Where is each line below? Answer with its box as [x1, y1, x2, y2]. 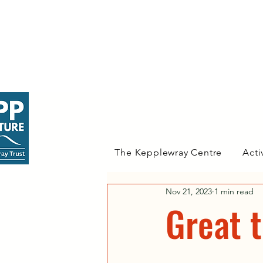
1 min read [214, 186, 254, 197]
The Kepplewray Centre [114, 147, 222, 158]
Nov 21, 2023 [166, 186, 212, 197]
